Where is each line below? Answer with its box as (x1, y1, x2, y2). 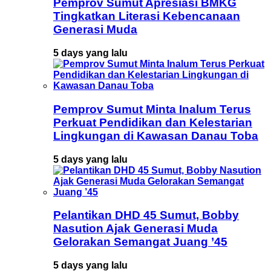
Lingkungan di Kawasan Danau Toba (53, 129, 258, 142)
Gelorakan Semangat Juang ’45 (53, 235, 227, 249)
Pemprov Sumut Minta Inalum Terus (53, 102, 251, 116)
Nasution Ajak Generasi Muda (53, 222, 218, 235)
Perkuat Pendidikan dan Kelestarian (53, 116, 252, 129)
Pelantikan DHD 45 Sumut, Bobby (53, 209, 239, 222)
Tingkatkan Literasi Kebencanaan (53, 10, 240, 23)
